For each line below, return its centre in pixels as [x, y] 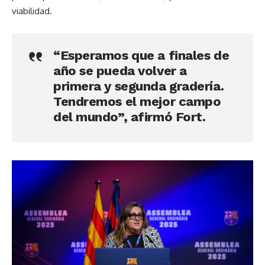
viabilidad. [32, 11]
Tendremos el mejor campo [137, 101]
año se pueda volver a [120, 71]
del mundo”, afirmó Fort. [130, 117]
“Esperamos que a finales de [141, 55]
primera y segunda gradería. [139, 86]
